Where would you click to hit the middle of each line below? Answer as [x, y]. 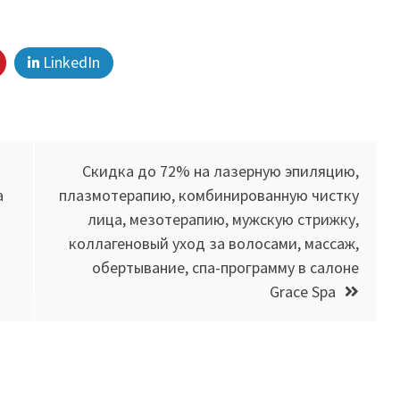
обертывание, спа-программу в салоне [225, 267]
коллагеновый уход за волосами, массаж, [214, 243]
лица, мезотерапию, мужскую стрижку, [223, 219]
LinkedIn [70, 62]
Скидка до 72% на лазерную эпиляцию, [221, 171]
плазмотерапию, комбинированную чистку [209, 195]
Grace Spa [303, 291]
